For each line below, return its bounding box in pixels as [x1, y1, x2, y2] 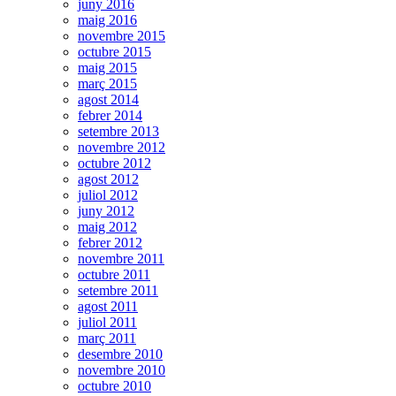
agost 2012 [78, 171, 139, 187]
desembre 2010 [78, 346, 163, 362]
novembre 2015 [78, 28, 165, 44]
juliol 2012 [78, 187, 138, 203]
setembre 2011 [78, 283, 158, 299]
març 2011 [78, 331, 136, 346]
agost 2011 [78, 299, 138, 315]
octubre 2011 [78, 267, 150, 283]
